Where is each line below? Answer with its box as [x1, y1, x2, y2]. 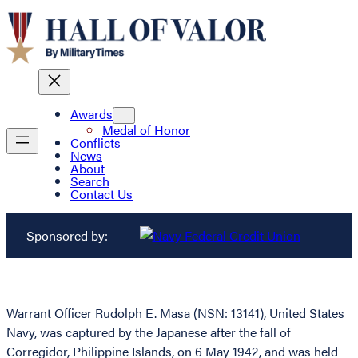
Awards [70, 105, 113, 124]
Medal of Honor [102, 121, 190, 140]
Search [70, 172, 109, 191]
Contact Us [70, 185, 133, 204]
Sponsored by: [26, 226, 108, 245]
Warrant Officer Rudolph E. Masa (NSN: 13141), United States [6, 304, 344, 323]
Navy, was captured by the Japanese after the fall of [6, 323, 291, 342]
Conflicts [70, 133, 121, 153]
